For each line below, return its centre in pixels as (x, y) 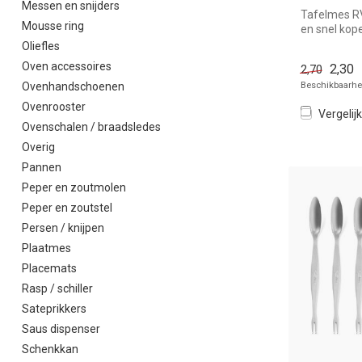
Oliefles (41, 46)
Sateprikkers (54, 309)
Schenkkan (50, 349)
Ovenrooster (54, 107)
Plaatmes (46, 248)
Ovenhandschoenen (73, 86)
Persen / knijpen (63, 228)
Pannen (42, 167)
